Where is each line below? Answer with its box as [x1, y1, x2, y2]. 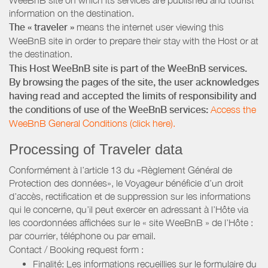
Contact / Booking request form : [9, 244, 144, 255]
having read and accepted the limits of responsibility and [9, 90, 257, 102]
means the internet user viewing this [74, 22, 224, 33]
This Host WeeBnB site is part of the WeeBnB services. [9, 62, 247, 74]
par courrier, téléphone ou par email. [9, 230, 156, 241]
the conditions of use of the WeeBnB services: [9, 103, 208, 115]
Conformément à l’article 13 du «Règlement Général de [9, 164, 232, 175]
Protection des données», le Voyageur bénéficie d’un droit [9, 177, 243, 188]
